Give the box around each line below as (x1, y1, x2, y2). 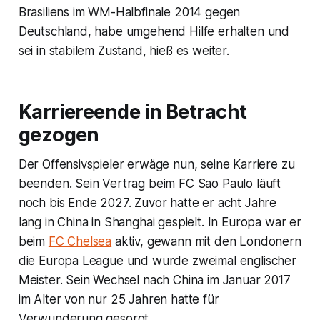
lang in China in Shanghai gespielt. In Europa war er (18, 215, 301, 230)
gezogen (18, 123, 99, 147)
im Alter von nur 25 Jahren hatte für (18, 292, 219, 307)
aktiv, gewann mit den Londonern (111, 234, 301, 249)
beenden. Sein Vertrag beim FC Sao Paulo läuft (18, 176, 281, 191)
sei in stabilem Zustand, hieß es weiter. (18, 44, 229, 59)
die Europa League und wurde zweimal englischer (18, 254, 296, 269)
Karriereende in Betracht (18, 100, 247, 124)
